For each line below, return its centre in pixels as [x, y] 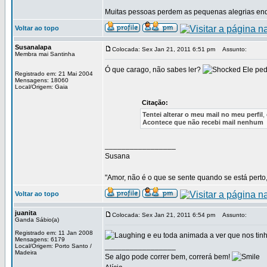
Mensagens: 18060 [42, 80]
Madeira [26, 252]
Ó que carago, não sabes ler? [154, 70]
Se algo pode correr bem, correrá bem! [168, 257]
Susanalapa [33, 47]
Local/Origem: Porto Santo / [53, 246]
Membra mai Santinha [45, 54]
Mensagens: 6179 [40, 239]
